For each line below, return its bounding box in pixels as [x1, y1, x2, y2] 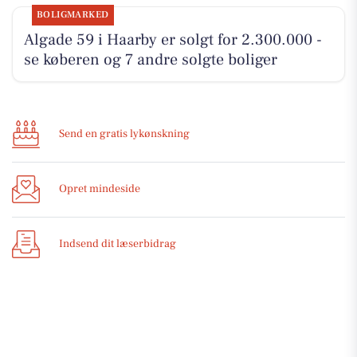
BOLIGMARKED [36, 9, 109, 22]
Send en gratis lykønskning [59, 127, 190, 142]
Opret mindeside [59, 182, 140, 197]
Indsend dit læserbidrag [59, 237, 176, 252]
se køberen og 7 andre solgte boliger [23, 49, 277, 71]
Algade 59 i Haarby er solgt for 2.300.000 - [23, 29, 322, 51]
